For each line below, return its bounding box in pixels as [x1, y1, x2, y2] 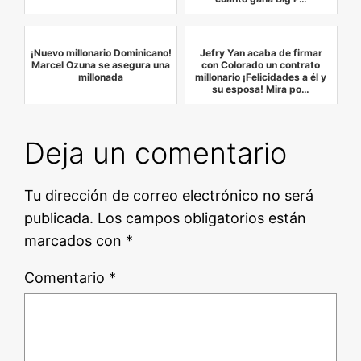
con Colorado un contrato [201, 59, 321, 72]
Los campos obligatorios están [98, 210, 307, 227]
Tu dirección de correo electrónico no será [24, 187, 314, 205]
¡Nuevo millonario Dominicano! [30, 47, 172, 60]
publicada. [24, 210, 94, 227]
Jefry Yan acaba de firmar [199, 47, 322, 60]
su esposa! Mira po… [212, 83, 310, 96]
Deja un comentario [24, 135, 288, 172]
